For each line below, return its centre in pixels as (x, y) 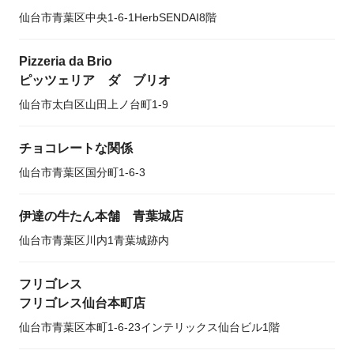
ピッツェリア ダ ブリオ (95, 80)
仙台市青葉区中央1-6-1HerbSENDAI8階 (118, 17)
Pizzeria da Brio (66, 61)
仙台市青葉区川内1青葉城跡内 (94, 240)
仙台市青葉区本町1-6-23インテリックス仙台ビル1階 (149, 327)
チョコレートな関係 (76, 148)
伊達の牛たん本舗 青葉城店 (101, 216)
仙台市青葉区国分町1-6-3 (82, 172)
